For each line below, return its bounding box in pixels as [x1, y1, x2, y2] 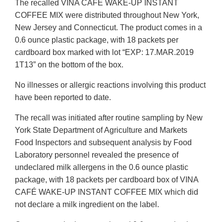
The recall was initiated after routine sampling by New [15, 113, 203, 122]
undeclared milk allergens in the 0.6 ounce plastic [15, 163, 188, 172]
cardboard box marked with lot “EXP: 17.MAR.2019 [15, 48, 194, 57]
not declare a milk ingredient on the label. [15, 200, 159, 209]
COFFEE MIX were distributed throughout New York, [15, 11, 199, 20]
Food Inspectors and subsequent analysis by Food [15, 138, 192, 147]
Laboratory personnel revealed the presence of [15, 151, 178, 160]
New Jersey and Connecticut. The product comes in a [15, 23, 202, 32]
